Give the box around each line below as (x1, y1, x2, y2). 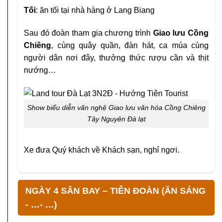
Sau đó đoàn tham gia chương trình (24, 28, 153, 37)
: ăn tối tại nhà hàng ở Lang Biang (36, 5, 155, 14)
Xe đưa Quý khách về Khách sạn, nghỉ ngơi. (24, 146, 179, 155)
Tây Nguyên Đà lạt (87, 115, 146, 123)
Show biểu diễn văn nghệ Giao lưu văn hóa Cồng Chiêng (27, 104, 206, 112)
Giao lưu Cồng (153, 28, 209, 37)
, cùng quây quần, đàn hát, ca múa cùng (51, 41, 209, 50)
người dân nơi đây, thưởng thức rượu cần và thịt (24, 53, 209, 62)
